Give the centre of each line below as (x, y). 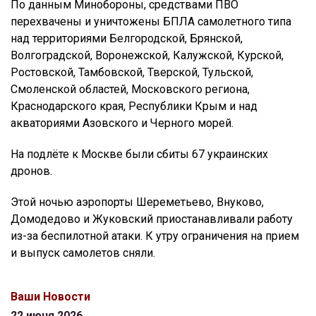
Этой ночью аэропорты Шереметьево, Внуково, (137, 202)
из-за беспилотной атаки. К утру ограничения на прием (155, 236)
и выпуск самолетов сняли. (83, 253)
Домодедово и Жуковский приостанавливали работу (152, 219)
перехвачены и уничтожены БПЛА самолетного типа (151, 21)
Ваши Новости (50, 296)
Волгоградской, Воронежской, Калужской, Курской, (147, 55)
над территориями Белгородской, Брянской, (127, 38)
